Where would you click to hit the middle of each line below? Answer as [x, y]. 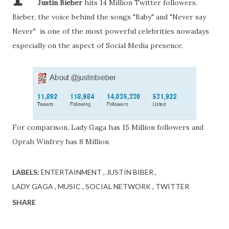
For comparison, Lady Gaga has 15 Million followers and [108, 127]
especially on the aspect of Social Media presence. [98, 45]
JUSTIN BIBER [131, 172]
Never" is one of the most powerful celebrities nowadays [111, 31]
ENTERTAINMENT [72, 172]
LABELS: [26, 172]
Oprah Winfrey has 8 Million [61, 142]
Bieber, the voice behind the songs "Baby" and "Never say [109, 17]
